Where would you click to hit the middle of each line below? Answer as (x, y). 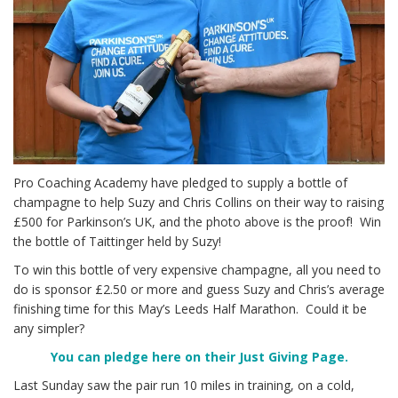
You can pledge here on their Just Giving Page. (199, 356)
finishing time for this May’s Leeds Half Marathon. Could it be (190, 308)
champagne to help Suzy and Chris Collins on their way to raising (199, 202)
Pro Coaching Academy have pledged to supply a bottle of (180, 182)
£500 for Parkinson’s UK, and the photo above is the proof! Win (197, 221)
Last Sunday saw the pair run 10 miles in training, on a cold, (184, 385)
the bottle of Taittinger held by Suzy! (117, 241)
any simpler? (49, 328)
